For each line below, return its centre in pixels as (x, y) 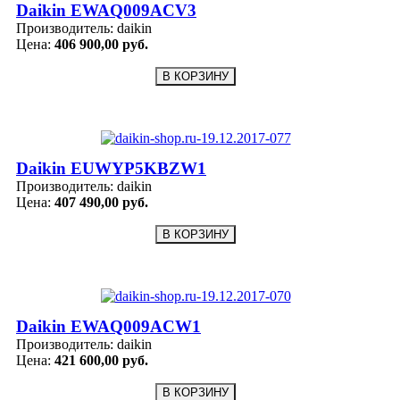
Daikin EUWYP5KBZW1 (111, 169)
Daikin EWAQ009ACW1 (108, 327)
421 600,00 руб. (101, 361)
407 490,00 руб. (101, 203)
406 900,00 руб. (101, 45)
